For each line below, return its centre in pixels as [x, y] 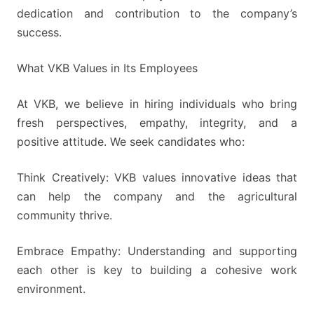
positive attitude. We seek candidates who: [131, 141]
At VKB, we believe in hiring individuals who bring [157, 103]
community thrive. [64, 215]
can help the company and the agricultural [157, 196]
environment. [51, 288]
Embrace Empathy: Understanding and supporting [157, 251]
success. [39, 32]
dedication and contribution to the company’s [157, 13]
